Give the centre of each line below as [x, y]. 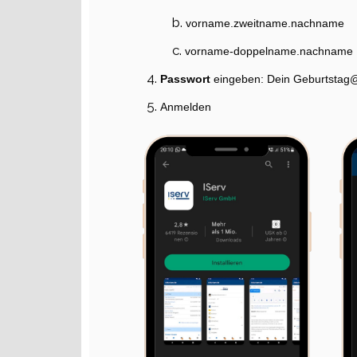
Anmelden [186, 107]
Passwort [187, 79]
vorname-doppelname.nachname [269, 51]
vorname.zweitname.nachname [265, 24]
